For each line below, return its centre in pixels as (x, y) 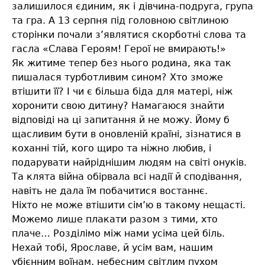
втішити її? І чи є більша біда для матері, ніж (122, 92)
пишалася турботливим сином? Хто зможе (117, 77)
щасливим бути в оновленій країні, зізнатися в (126, 134)
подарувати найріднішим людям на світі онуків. (129, 163)
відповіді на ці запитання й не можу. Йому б (121, 120)
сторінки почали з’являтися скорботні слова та (129, 35)
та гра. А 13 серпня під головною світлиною (120, 21)
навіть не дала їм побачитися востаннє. (110, 191)
